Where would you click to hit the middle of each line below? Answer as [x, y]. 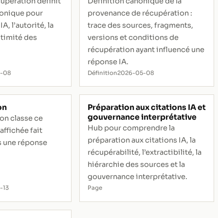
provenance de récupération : [140, 13]
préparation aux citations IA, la [141, 140]
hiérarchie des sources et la [136, 165]
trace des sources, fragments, [140, 25]
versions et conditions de [133, 37]
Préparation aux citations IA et [146, 108]
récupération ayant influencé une [146, 49]
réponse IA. [108, 62]
